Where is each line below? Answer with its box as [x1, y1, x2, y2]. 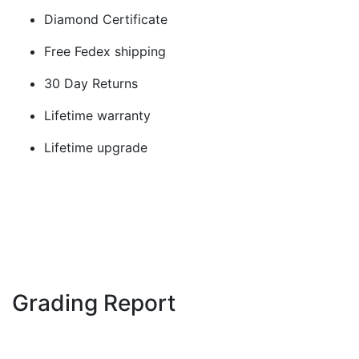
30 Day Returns [44, 75, 138, 92]
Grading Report [12, 289, 175, 317]
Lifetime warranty [44, 107, 151, 124]
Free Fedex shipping [44, 43, 166, 60]
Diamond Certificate [44, 11, 167, 28]
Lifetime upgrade [44, 139, 147, 156]
